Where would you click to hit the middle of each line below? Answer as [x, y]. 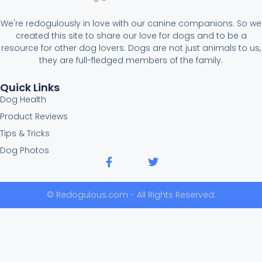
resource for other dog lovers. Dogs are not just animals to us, [131, 48]
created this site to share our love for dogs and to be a [131, 36]
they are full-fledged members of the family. [131, 61]
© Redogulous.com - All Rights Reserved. [131, 195]
